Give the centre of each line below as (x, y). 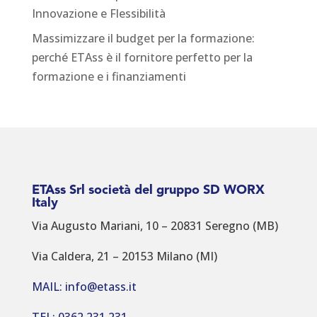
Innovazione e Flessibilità (98, 14)
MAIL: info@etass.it (84, 287)
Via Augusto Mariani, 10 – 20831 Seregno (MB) (155, 226)
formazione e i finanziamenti (109, 77)
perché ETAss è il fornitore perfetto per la (142, 58)
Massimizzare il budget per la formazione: (143, 39)
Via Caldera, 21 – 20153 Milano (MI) (124, 257)
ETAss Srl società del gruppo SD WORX (148, 191)
